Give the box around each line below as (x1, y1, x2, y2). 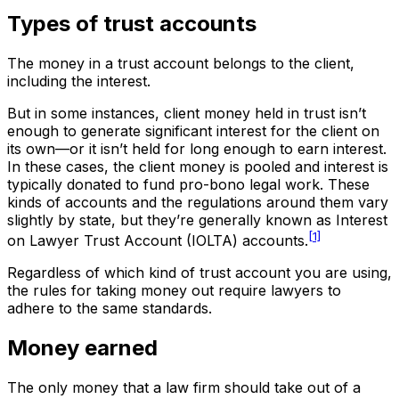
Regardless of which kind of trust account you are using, (7, 264, 392, 281)
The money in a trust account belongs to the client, (7, 53, 354, 72)
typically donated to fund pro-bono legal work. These (7, 175, 370, 193)
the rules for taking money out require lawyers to (7, 281, 341, 299)
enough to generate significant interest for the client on (7, 121, 379, 140)
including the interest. (7, 71, 151, 90)
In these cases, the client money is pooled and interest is (7, 157, 388, 175)
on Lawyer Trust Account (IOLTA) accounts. (7, 232, 308, 249)
